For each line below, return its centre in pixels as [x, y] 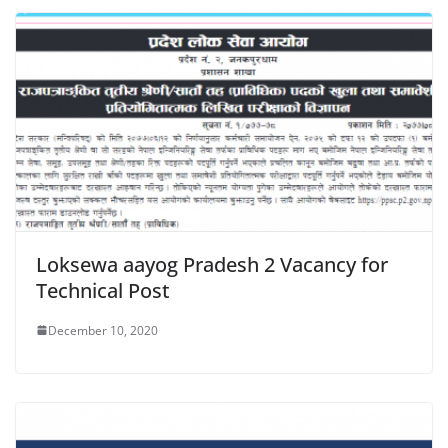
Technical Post [103, 290]
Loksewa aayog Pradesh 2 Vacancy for [212, 264]
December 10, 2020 [103, 330]
